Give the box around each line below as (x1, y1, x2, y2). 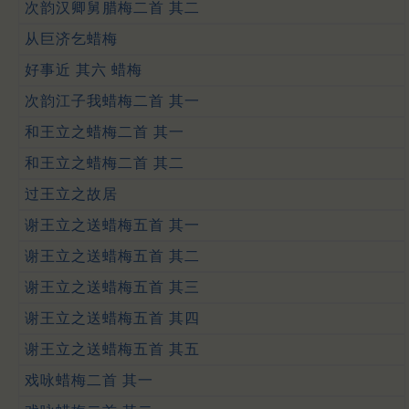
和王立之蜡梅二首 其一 (25, 123, 184, 140)
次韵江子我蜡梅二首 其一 (25, 92, 200, 109)
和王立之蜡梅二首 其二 (25, 154, 184, 171)
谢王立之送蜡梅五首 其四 (25, 309, 200, 326)
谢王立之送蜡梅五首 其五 (25, 341, 200, 357)
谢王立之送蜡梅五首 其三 (25, 278, 200, 295)
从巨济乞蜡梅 (25, 30, 118, 47)
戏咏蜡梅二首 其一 (25, 372, 153, 388)
